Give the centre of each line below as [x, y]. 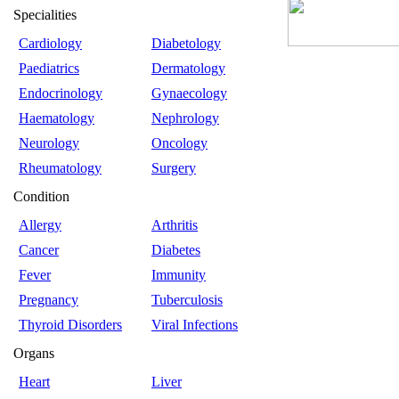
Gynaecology [189, 93]
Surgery [174, 168]
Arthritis [175, 225]
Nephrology [185, 118]
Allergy [40, 225]
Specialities [45, 15]
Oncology [179, 143]
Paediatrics [49, 68]
